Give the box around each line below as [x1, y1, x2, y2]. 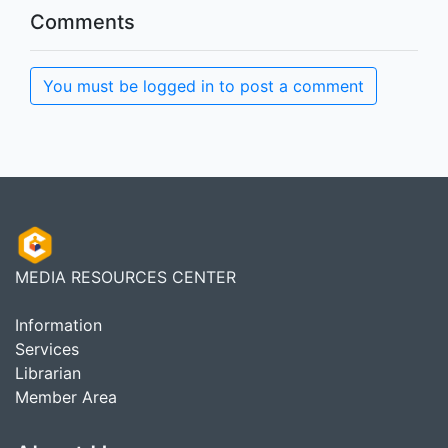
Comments [30, 9, 135, 34]
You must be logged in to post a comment [43, 75, 364, 96]
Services [15, 338, 79, 359]
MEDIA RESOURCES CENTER [15, 266, 236, 287]
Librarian [15, 362, 81, 383]
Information [15, 314, 102, 335]
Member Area [15, 386, 117, 407]
